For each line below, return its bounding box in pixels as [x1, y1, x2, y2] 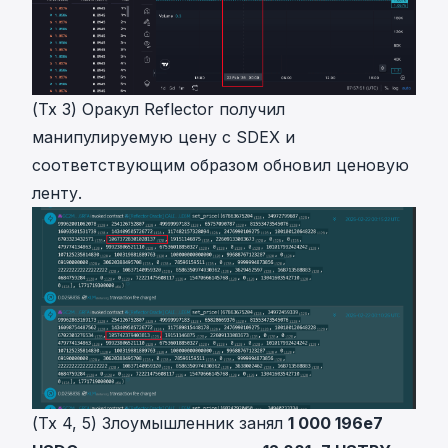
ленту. [32, 183, 82, 204]
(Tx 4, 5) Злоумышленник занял [32, 412, 288, 433]
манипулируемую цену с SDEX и [32, 127, 295, 148]
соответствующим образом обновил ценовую [32, 155, 409, 176]
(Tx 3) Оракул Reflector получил [32, 99, 285, 120]
